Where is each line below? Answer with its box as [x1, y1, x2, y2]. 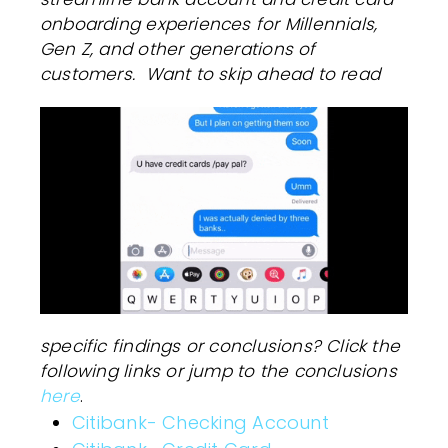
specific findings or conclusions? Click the [40, 334, 401, 358]
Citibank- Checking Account [72, 410, 329, 435]
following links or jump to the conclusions [40, 359, 397, 383]
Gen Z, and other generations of [40, 37, 316, 61]
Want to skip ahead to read [145, 62, 381, 86]
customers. [40, 62, 141, 86]
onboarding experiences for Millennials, [40, 12, 378, 36]
